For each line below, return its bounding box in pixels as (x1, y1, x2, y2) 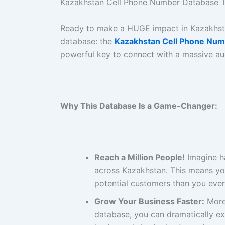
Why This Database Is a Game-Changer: (60, 101, 217, 111)
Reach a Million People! (94, 152, 185, 162)
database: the (60, 36, 115, 46)
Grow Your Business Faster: (94, 196, 204, 206)
